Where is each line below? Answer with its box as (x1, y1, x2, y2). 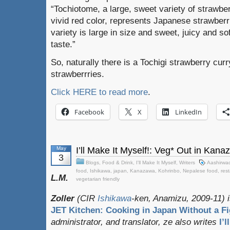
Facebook (74, 107, 104, 117)
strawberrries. (51, 69, 104, 79)
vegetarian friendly (76, 176, 120, 182)
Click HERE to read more (51, 87, 148, 97)
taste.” (51, 39, 75, 49)
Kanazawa (130, 168, 155, 174)
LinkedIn (175, 107, 202, 117)
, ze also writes (158, 217, 219, 227)
